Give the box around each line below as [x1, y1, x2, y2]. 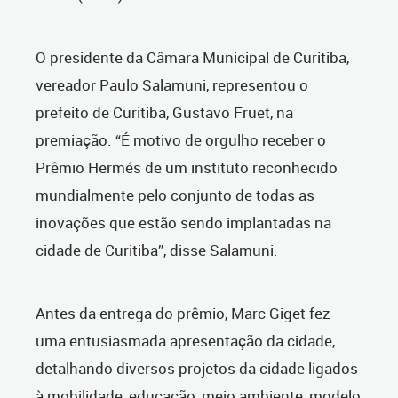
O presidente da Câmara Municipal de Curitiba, [36, 47, 349, 68]
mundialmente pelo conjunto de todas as [36, 185, 314, 205]
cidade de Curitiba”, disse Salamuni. [36, 240, 278, 260]
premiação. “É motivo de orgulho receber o [36, 130, 326, 150]
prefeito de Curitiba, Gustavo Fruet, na [36, 102, 293, 123]
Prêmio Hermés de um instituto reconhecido [36, 157, 338, 178]
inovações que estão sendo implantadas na [36, 212, 331, 233]
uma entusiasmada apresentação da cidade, [36, 330, 335, 351]
